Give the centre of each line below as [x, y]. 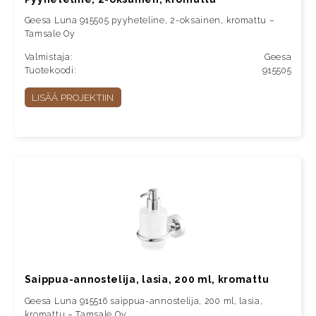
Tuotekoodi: [50, 71]
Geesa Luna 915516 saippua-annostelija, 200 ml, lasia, [144, 302]
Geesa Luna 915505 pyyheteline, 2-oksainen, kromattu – [150, 21]
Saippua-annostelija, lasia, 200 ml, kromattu [147, 280]
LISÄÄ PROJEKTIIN [73, 98]
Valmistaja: [49, 57]
